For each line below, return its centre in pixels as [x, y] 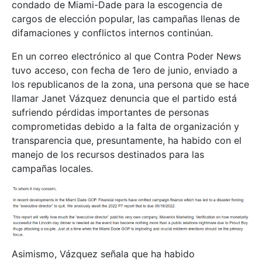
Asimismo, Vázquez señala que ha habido [103, 254]
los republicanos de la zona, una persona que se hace [130, 85]
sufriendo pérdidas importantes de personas [110, 113]
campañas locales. [52, 169]
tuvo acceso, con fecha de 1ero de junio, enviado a [125, 70]
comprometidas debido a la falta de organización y [125, 127]
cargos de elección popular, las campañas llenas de [126, 19]
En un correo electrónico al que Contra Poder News [126, 56]
